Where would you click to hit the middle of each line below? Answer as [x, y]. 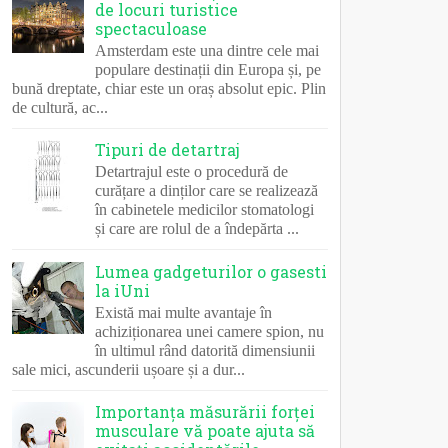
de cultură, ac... [60, 107]
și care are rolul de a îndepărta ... [197, 229]
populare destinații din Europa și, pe [208, 69]
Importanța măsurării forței [205, 412]
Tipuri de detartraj [168, 150]
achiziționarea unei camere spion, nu [210, 331]
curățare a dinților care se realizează [207, 191]
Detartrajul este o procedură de [192, 172]
